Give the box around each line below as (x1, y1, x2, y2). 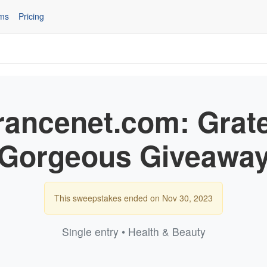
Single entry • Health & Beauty (61, 223, 206, 239)
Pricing (18, 10, 44, 23)
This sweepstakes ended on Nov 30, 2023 (54, 191, 213, 204)
